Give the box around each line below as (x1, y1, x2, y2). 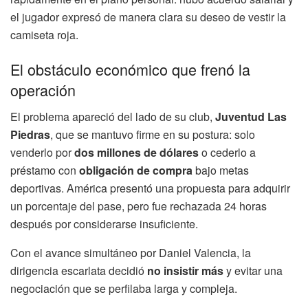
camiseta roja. (10, 27, 78, 43)
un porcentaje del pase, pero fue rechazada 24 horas (10, 197, 267, 214)
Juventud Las (215, 108, 287, 124)
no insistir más (147, 262, 223, 278)
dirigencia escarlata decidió (10, 262, 147, 278)
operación (10, 78, 76, 100)
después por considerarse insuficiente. (10, 215, 198, 232)
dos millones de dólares (74, 144, 199, 160)
